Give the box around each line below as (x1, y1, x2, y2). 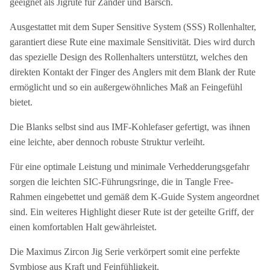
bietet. (10, 96, 33, 107)
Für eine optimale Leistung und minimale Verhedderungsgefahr (10, 161, 250, 172)
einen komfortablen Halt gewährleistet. (10, 221, 157, 232)
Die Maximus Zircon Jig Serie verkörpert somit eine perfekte (10, 246, 240, 257)
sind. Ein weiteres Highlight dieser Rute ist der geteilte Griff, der (10, 206, 254, 217)
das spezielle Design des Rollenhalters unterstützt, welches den (10, 51, 248, 62)
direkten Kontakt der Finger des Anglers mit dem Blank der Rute (10, 66, 256, 77)
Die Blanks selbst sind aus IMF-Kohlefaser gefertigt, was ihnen (10, 121, 250, 132)
